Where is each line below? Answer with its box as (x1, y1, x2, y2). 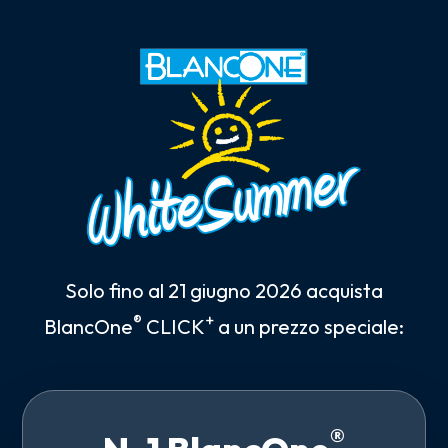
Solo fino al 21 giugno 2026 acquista (65, 277, 383, 303)
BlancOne (44, 313, 133, 339)
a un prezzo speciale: (214, 313, 404, 339)
